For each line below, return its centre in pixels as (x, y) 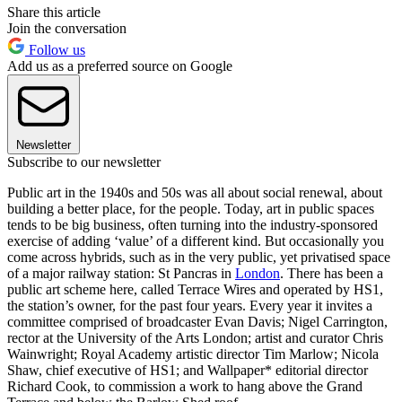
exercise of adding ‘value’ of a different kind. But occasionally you (196, 241)
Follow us (55, 50)
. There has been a (332, 274)
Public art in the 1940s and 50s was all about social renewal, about (195, 193)
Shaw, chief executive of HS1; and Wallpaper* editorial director (188, 371)
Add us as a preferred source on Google (120, 66)
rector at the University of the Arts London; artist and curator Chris (195, 338)
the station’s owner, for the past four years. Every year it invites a (190, 306)
